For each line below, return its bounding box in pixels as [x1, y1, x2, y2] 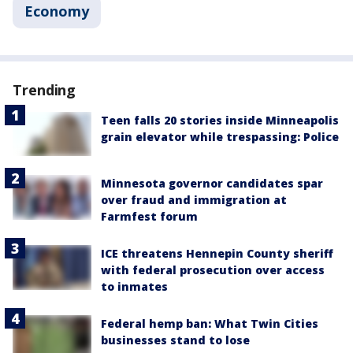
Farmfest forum [101, 209, 198, 225]
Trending [13, 80, 76, 99]
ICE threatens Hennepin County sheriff [101, 246, 333, 262]
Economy [24, 2, 89, 20]
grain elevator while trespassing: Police [101, 129, 339, 144]
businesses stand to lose [101, 333, 250, 348]
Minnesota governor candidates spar [101, 176, 323, 191]
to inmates [101, 279, 168, 295]
